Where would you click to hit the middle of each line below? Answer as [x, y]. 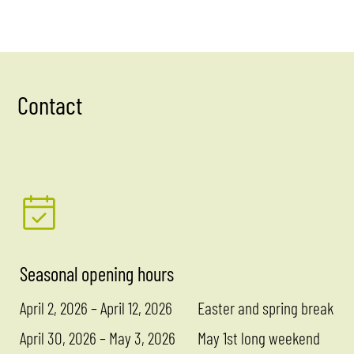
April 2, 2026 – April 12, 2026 [96, 307]
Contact [50, 104]
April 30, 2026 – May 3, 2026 [98, 337]
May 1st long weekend [259, 337]
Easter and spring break [266, 307]
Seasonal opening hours [97, 273]
